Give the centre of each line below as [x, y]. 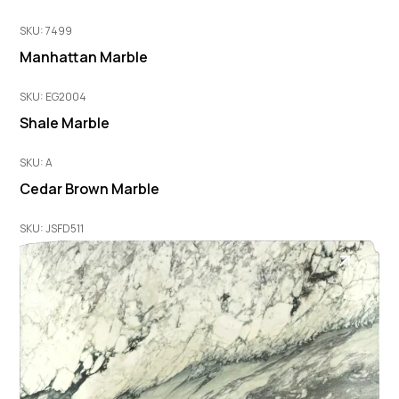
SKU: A [37, 162]
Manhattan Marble [84, 57]
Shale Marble [65, 122]
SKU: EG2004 [53, 96]
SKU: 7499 [46, 30]
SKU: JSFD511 [52, 228]
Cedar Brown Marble [90, 188]
